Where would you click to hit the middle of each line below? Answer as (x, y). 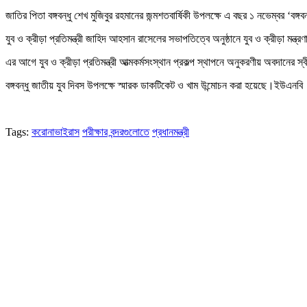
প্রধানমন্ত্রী (171, 132)
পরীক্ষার (95, 132)
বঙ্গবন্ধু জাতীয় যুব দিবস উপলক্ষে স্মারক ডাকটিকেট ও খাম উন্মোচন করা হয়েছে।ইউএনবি (154, 85)
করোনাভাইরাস (56, 132)
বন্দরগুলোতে (130, 132)
